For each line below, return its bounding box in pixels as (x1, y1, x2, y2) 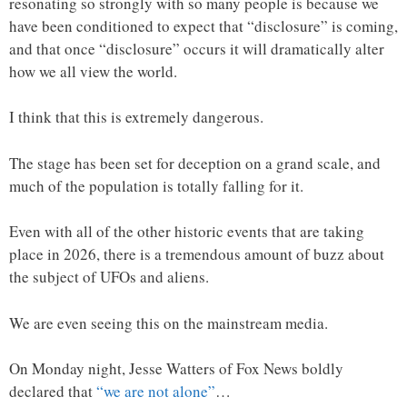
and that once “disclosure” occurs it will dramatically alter (9, 37, 384, 59)
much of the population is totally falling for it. (9, 174, 303, 196)
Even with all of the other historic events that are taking (9, 221, 364, 243)
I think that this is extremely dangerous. (9, 106, 263, 128)
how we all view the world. (9, 60, 177, 82)
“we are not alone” (96, 381, 215, 402)
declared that (9, 381, 96, 402)
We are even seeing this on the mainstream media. (9, 312, 328, 333)
